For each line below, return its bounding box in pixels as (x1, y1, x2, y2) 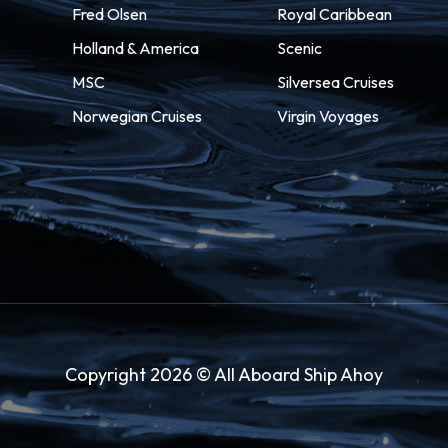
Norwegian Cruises (71, 106, 202, 126)
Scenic (277, 38, 323, 58)
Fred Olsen (71, 4, 147, 24)
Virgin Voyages (277, 106, 380, 126)
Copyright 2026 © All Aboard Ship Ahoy (65, 363, 383, 386)
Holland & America (71, 38, 199, 58)
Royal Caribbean (277, 4, 393, 24)
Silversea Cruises (277, 72, 395, 92)
